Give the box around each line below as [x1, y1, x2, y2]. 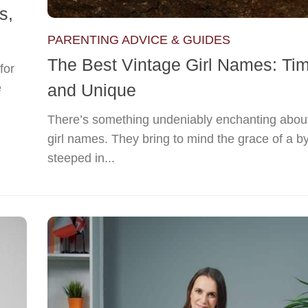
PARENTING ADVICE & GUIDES [47, 32, 230, 47]
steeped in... [47, 151, 115, 166]
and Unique [47, 80, 136, 100]
